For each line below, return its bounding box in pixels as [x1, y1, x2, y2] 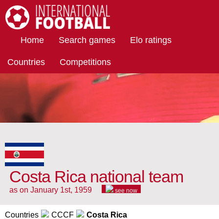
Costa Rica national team [9, 168, 183, 186]
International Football [5, 31, 64, 38]
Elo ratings [130, 35, 172, 45]
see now [113, 187, 137, 195]
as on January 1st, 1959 [9, 186, 92, 195]
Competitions [60, 57, 111, 67]
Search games [59, 35, 115, 45]
